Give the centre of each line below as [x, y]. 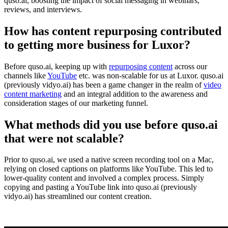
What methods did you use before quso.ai [111, 124]
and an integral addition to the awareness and [135, 94]
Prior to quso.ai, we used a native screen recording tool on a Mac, [109, 160]
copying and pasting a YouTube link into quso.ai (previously [101, 187]
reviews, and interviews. [43, 9]
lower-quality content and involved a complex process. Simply [104, 178]
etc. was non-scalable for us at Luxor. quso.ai [150, 75]
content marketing [33, 94]
